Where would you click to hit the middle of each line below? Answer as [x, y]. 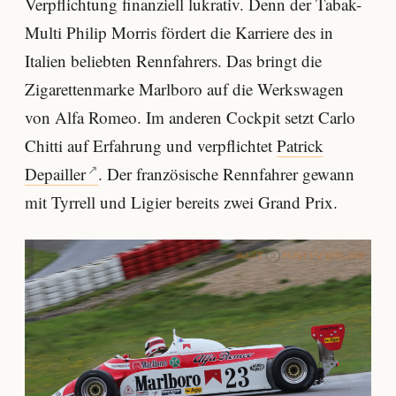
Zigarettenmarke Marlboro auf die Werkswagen [184, 89]
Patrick [300, 146]
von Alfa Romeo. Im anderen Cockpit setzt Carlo [190, 118]
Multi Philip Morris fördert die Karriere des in [179, 33]
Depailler [55, 174]
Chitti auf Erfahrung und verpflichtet [151, 146]
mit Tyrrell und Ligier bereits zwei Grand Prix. [181, 202]
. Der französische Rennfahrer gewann [227, 174]
